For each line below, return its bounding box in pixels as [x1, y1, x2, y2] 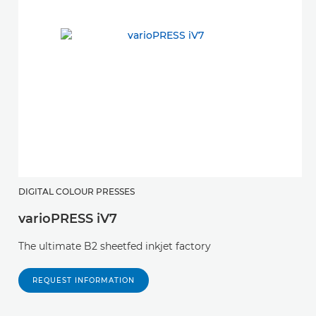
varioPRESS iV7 [18, 210, 117, 226]
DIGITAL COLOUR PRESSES [18, 186, 135, 197]
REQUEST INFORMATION [32, 275, 135, 285]
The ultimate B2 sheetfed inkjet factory [18, 239, 211, 253]
